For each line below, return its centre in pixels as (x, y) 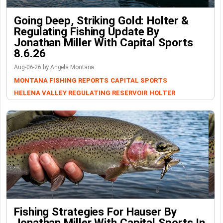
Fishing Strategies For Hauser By (95, 212)
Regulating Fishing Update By (87, 32)
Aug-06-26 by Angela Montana (54, 67)
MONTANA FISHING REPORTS (61, 81)
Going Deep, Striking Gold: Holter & (101, 21)
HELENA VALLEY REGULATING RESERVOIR (81, 93)
